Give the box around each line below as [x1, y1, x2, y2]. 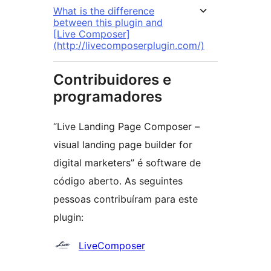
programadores [53, 87, 162, 105]
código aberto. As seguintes [53, 174, 183, 187]
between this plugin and [53, 16, 163, 28]
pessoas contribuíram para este [53, 192, 198, 205]
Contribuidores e [53, 70, 171, 88]
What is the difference [53, 4, 154, 17]
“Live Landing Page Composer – [53, 120, 200, 132]
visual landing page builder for [53, 138, 192, 151]
